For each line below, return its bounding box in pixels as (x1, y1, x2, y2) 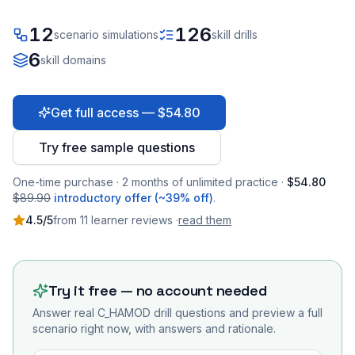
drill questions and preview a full (151, 306, 323, 319)
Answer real (32, 306, 97, 319)
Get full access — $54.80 (51, 105, 200, 120)
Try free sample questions (39, 139, 195, 155)
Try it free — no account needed (48, 281, 267, 300)
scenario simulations (54, 28, 158, 41)
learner (88, 213, 128, 227)
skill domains (40, 53, 106, 67)
